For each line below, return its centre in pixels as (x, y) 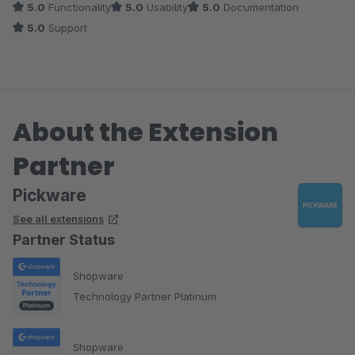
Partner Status (64, 239)
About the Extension (145, 132)
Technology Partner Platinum (145, 297)
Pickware (50, 195)
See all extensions (58, 218)
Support (66, 27)
